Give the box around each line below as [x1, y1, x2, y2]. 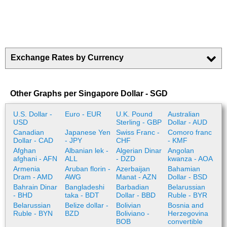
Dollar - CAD [13, 136, 53, 144]
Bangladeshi [64, 183, 104, 191]
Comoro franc [167, 128, 212, 136]
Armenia [13, 165, 40, 173]
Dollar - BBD [116, 191, 156, 199]
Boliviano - [116, 209, 149, 217]
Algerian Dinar [116, 146, 162, 155]
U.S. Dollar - [13, 110, 52, 118]
